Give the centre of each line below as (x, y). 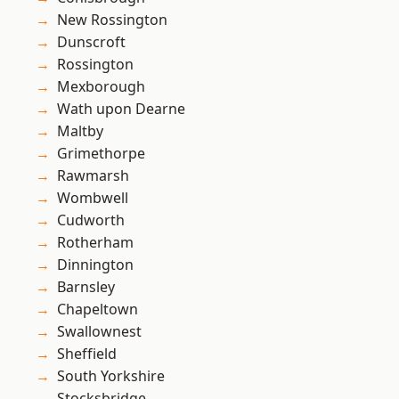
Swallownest (99, 332)
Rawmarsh (93, 176)
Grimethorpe (101, 154)
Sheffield (87, 354)
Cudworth (91, 220)
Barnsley (86, 287)
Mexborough (101, 87)
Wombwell (93, 198)
